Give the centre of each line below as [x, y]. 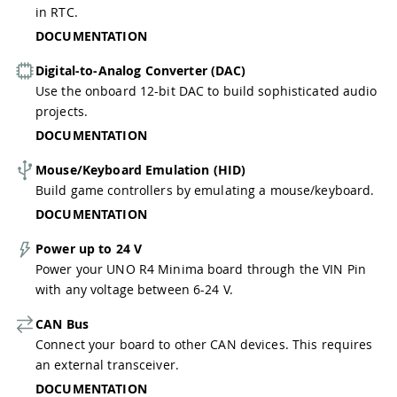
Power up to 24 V [89, 248]
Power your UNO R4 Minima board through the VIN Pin [201, 269]
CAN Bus [62, 323]
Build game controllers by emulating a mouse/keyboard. [205, 190]
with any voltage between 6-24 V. [134, 289]
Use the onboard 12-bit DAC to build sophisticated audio [206, 90]
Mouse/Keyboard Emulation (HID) [141, 169]
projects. [62, 111]
